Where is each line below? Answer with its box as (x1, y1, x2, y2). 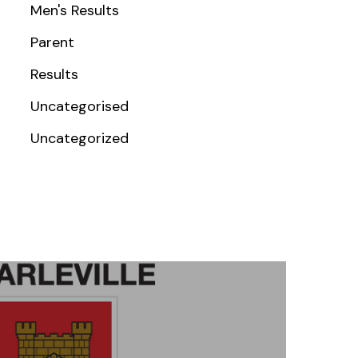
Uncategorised (30, 97, 129, 116)
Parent (30, 33, 74, 52)
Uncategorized (30, 129, 129, 148)
